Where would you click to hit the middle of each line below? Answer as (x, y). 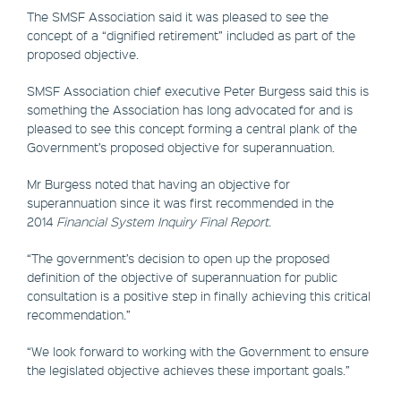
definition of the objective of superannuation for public (182, 277)
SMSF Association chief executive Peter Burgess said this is (198, 91)
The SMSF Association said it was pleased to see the (178, 17)
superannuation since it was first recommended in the (180, 203)
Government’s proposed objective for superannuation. (181, 147)
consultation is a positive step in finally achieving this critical (199, 296)
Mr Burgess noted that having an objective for (158, 184)
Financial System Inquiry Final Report (162, 222)
